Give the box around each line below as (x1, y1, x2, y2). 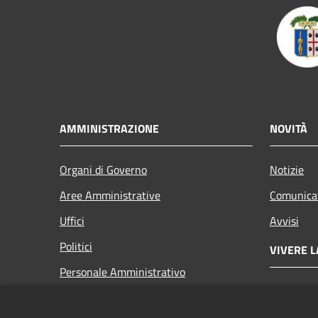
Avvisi (270, 212, 299, 229)
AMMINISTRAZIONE (60, 119, 159, 137)
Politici (60, 237, 92, 255)
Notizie (270, 160, 304, 178)
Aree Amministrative (60, 186, 160, 204)
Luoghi (270, 282, 302, 300)
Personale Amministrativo (60, 263, 185, 280)
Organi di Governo (60, 160, 147, 178)
